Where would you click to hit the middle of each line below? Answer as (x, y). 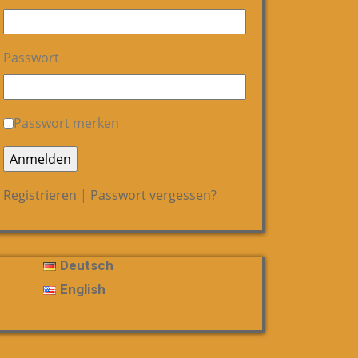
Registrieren (40, 195)
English (83, 289)
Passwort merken (66, 123)
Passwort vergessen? (153, 195)
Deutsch (87, 265)
